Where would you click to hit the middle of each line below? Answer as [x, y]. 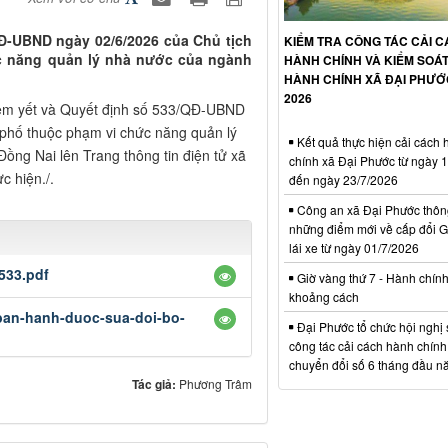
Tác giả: [155, 384]
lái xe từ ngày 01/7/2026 [353, 247]
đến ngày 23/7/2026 [343, 179]
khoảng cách [323, 296]
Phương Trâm [215, 383]
